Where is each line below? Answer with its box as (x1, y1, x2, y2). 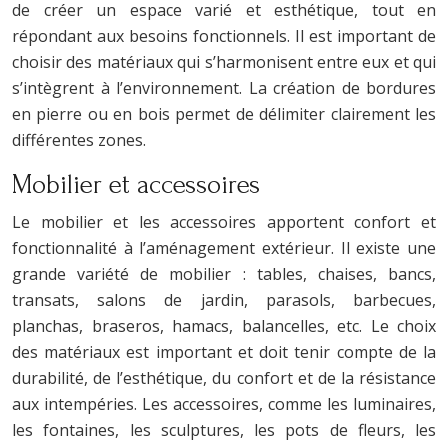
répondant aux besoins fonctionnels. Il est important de (12, 24, 436, 47)
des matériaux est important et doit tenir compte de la (12, 340, 436, 363)
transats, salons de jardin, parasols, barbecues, (12, 288, 436, 311)
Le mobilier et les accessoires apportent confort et (12, 210, 436, 233)
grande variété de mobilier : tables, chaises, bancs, (12, 262, 436, 285)
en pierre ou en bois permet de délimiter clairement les (12, 102, 436, 125)
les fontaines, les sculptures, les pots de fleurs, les (12, 418, 436, 441)
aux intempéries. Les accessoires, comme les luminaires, (12, 392, 436, 415)
